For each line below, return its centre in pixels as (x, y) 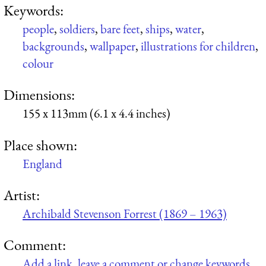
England (42, 163)
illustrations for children (198, 46)
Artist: (22, 194)
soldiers (77, 28)
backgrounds (53, 46)
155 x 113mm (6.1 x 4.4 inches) (96, 113)
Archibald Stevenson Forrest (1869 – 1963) (125, 213)
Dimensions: (39, 95)
